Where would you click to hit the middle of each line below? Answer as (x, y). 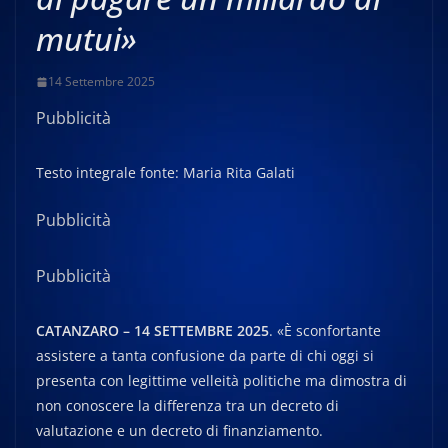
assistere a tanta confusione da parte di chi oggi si (205, 355)
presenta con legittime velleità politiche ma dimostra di (221, 380)
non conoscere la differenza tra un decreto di (187, 405)
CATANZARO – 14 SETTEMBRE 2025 (152, 330)
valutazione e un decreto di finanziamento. (179, 430)
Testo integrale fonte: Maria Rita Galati (165, 172)
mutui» (86, 38)
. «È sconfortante (325, 330)
